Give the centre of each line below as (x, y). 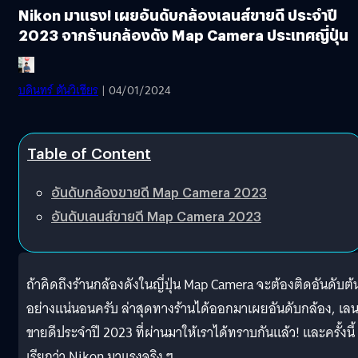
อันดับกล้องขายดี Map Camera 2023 (159, 192)
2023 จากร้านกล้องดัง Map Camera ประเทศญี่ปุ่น (183, 34)
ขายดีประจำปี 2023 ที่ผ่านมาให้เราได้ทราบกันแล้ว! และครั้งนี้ (191, 332)
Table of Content (89, 153)
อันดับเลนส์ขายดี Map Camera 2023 (156, 216)
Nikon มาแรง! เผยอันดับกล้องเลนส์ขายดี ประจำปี (178, 14)
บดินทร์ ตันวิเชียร (58, 90)
